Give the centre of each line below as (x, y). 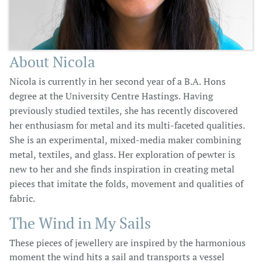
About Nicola (52, 62)
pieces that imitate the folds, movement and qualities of (126, 184)
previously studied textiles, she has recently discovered (124, 111)
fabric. (22, 198)
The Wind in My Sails (80, 223)
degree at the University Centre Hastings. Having (111, 96)
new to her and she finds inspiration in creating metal (122, 169)
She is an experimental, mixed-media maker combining (125, 140)
